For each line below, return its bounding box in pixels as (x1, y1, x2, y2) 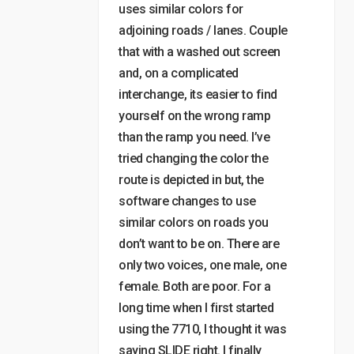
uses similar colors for (119, 2, 243, 17)
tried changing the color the (119, 151, 268, 166)
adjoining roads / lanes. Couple (119, 23, 288, 38)
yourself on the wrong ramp (119, 108, 270, 123)
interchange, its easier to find (119, 87, 277, 102)
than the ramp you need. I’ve (119, 130, 269, 145)
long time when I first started (119, 300, 273, 315)
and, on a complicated (119, 66, 239, 81)
